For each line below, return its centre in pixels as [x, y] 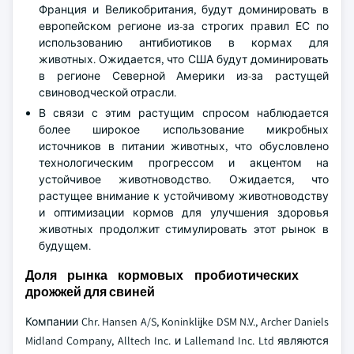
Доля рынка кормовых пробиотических [162, 275]
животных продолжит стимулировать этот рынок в [184, 229]
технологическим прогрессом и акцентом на [184, 163]
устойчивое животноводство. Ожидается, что [184, 179]
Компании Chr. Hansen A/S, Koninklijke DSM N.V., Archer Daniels [177, 322]
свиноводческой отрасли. [107, 92]
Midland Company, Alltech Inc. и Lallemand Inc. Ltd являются [177, 341]
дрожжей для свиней [90, 292]
